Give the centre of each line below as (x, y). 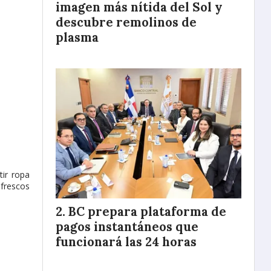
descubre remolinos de (126, 22)
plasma (77, 37)
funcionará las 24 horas (126, 242)
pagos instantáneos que (127, 227)
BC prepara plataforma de (147, 211)
